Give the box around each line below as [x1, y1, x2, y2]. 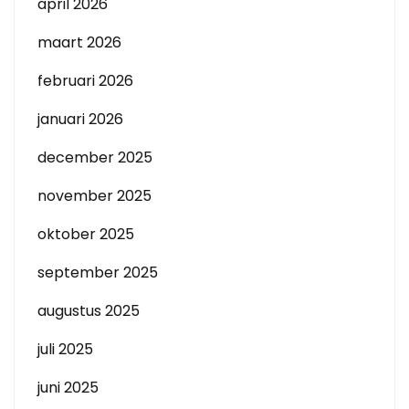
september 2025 [37, 262, 158, 283]
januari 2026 [37, 109, 123, 130]
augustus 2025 [37, 300, 140, 321]
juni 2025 [37, 377, 99, 398]
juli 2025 [37, 339, 93, 360]
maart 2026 [37, 32, 121, 53]
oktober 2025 [37, 224, 134, 245]
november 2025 [37, 185, 152, 206]
